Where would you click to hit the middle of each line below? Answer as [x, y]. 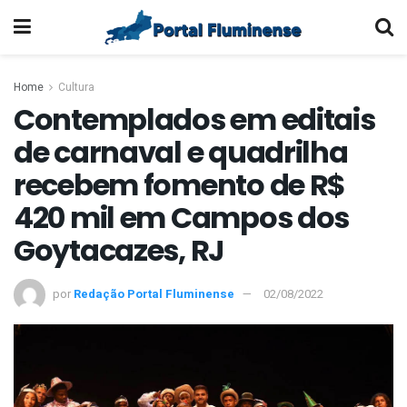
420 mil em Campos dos [182, 218]
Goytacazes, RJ [119, 250]
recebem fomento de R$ [180, 185]
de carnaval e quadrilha [181, 152]
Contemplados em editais [194, 119]
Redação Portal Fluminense [154, 293]
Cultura [76, 87]
